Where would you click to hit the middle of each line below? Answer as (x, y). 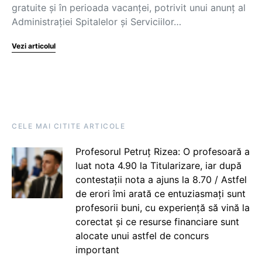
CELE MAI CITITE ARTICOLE (68, 126)
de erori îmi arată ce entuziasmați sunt (160, 194)
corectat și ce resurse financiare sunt (157, 222)
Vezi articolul (34, 46)
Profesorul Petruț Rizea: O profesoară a (162, 151)
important (97, 250)
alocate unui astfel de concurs (142, 236)
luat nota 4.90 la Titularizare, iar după (158, 166)
